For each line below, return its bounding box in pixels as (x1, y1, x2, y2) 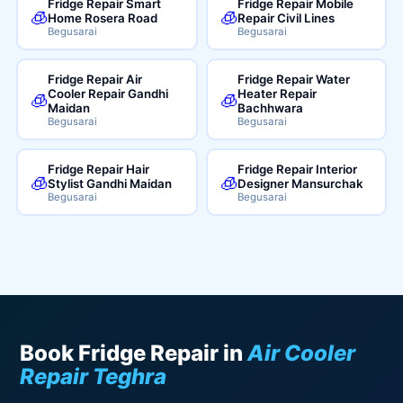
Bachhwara (237, 100, 303, 115)
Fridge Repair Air (48, 71, 143, 86)
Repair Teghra (20, 363, 167, 390)
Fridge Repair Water (237, 71, 350, 86)
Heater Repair (237, 85, 317, 101)
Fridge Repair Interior (237, 161, 357, 176)
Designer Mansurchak (237, 175, 363, 191)
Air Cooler (247, 340, 356, 366)
